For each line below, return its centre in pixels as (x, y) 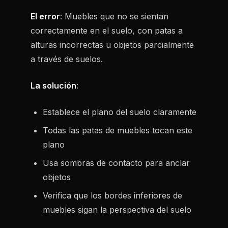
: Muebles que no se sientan (114, 16)
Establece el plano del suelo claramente (120, 112)
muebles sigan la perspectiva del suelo (117, 210)
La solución (53, 85)
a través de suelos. (67, 59)
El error (45, 16)
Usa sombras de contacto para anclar (116, 163)
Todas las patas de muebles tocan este (118, 130)
